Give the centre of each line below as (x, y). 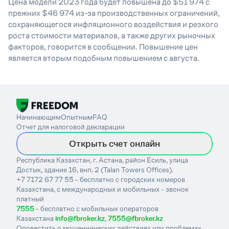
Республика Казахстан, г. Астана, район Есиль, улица (102, 160)
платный (30, 199)
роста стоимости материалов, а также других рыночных (112, 36)
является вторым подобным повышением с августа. (104, 58)
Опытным (77, 117)
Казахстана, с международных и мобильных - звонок (102, 189)
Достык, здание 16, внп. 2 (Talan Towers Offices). (95, 169)
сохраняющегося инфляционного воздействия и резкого (113, 24)
